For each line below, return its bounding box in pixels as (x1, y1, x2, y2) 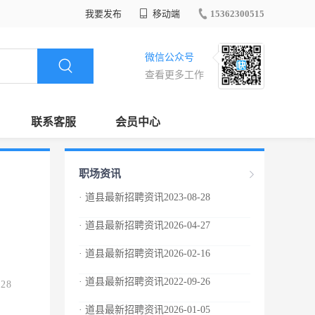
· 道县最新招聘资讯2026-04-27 (79, 220, 210, 231)
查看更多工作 (145, 70, 204, 80)
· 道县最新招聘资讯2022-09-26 (79, 276, 210, 287)
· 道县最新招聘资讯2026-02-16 (79, 248, 210, 259)
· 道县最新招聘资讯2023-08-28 (79, 192, 210, 202)
